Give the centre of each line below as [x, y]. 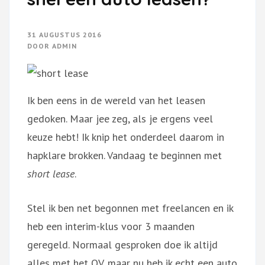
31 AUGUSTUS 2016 [64, 34]
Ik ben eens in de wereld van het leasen [116, 100]
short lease [51, 173]
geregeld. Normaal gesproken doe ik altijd [122, 244]
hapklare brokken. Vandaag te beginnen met [125, 155]
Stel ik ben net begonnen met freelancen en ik [130, 208]
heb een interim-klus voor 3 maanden [111, 226]
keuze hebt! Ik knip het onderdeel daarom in [126, 137]
